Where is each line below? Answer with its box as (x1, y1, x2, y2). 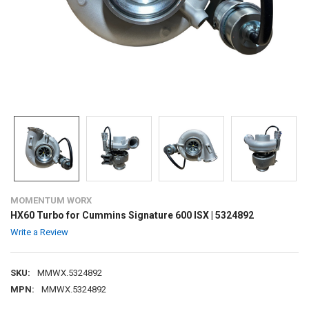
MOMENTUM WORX (10, 195, 92, 206)
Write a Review (10, 227, 68, 237)
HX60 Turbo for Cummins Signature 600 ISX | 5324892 (10, 209, 254, 221)
